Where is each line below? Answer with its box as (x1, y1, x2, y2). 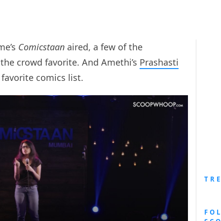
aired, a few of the (65, 41, 143, 53)
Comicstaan (18, 41, 65, 53)
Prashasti (140, 56, 179, 69)
